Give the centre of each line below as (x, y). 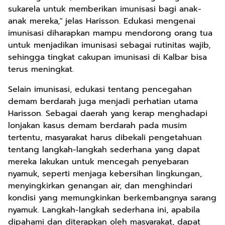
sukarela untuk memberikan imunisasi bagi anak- (105, 9)
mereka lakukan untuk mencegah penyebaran (98, 162)
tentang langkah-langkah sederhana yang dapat (104, 150)
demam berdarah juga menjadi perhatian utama (103, 101)
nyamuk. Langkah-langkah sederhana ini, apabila (104, 210)
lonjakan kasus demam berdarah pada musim (97, 126)
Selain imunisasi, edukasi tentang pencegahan (100, 89)
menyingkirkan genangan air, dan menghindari (100, 186)
